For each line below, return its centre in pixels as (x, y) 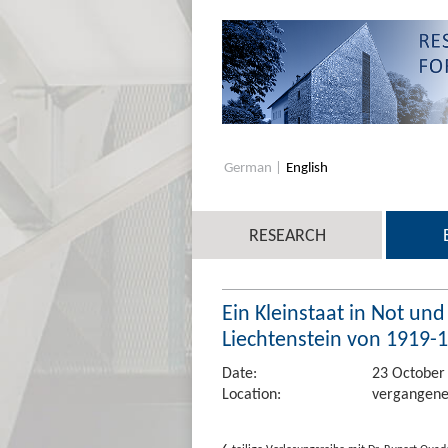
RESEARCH (287, 234)
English (307, 166)
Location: (251, 393)
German (249, 166)
